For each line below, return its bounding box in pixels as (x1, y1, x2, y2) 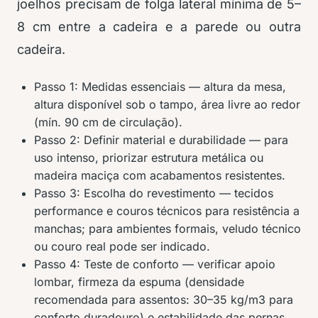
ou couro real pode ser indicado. (34, 239, 210, 253)
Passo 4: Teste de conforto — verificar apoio (34, 257, 275, 271)
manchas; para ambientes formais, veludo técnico (34, 221, 301, 236)
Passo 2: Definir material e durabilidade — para (34, 133, 288, 147)
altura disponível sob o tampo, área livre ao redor (34, 97, 300, 111)
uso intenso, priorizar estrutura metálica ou (34, 150, 263, 165)
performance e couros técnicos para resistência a (34, 204, 300, 218)
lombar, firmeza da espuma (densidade (34, 275, 244, 289)
